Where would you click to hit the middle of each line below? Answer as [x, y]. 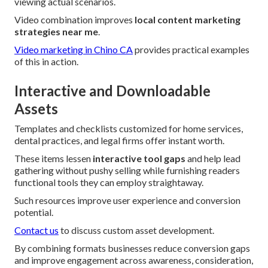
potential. [34, 212]
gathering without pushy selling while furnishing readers [127, 170]
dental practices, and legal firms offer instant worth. [119, 141]
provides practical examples [191, 50]
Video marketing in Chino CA [74, 50]
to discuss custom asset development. [136, 230]
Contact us [36, 230]
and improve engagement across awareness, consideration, [134, 260]
